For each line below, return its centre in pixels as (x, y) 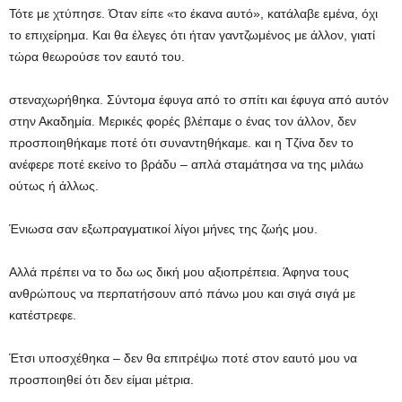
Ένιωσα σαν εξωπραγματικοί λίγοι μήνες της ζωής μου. (163, 229)
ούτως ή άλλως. (54, 186)
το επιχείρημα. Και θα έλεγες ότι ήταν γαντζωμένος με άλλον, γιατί (192, 35)
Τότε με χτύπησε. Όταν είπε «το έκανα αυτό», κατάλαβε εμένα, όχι (193, 13)
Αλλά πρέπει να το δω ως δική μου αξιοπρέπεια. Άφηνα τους (179, 272)
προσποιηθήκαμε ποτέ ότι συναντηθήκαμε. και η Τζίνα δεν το (181, 143)
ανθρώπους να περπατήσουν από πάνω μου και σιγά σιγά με (182, 293)
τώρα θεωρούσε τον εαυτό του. (97, 57)
